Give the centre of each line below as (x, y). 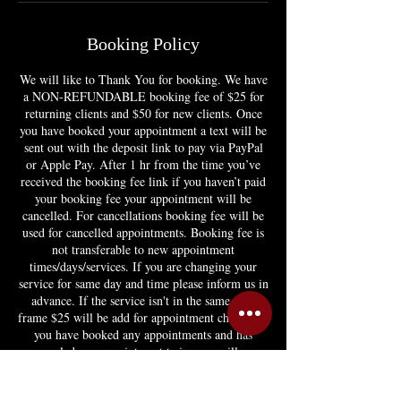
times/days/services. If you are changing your (143, 266)
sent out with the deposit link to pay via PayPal (143, 147)
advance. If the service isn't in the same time (143, 300)
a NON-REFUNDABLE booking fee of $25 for (143, 96)
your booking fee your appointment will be (143, 198)
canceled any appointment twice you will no (143, 351)
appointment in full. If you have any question (143, 385)
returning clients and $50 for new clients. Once (143, 113)
